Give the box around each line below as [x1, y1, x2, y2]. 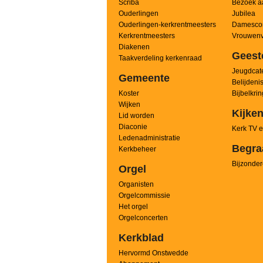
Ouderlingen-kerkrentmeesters [118, 21, 216, 29]
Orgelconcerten [118, 214, 168, 222]
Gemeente [118, 72, 170, 84]
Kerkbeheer [118, 145, 156, 153]
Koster [118, 89, 139, 97]
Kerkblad [118, 232, 164, 244]
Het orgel [118, 203, 148, 211]
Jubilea [231, 9, 255, 18]
